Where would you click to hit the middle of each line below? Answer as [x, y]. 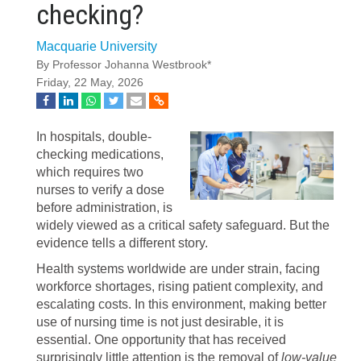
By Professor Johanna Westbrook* [124, 65]
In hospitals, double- [94, 137]
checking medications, [100, 154]
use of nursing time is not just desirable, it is [160, 322]
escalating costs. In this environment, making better [181, 304]
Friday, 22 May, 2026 [90, 83]
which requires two [90, 172]
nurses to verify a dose [100, 190]
